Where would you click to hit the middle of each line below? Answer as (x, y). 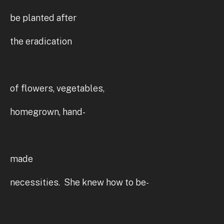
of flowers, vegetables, (57, 88)
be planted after (43, 17)
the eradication (41, 41)
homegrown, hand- (48, 111)
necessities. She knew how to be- (79, 182)
